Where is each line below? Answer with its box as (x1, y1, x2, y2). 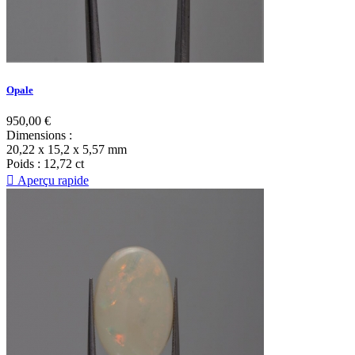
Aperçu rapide (14, 173, 89, 187)
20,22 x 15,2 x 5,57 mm (6, 142, 127, 156)
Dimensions (6, 128, 66, 142)
